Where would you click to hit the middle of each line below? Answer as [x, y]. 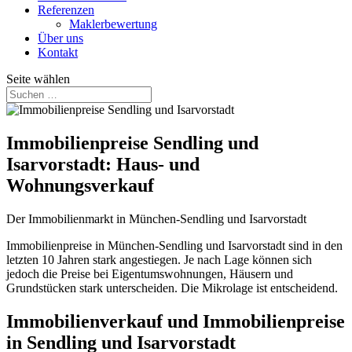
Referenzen [66, 10]
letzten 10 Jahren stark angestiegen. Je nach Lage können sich [159, 259]
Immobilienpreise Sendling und [132, 143]
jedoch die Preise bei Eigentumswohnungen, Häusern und [150, 273]
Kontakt [58, 52]
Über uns [60, 38]
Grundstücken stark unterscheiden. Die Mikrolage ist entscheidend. [172, 288]
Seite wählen [38, 79]
